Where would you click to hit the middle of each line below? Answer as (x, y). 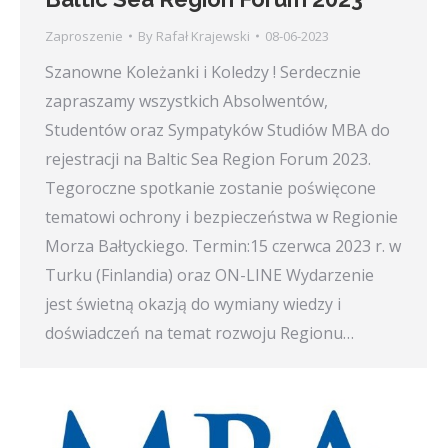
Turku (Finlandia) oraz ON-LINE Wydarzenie (209, 274)
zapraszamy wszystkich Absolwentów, (186, 100)
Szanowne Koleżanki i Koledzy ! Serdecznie (203, 71)
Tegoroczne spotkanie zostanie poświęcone (210, 187)
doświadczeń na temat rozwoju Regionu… (199, 332)
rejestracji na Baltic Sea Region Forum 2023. (208, 158)
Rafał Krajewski (203, 35)
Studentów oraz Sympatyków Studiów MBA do (217, 129)
